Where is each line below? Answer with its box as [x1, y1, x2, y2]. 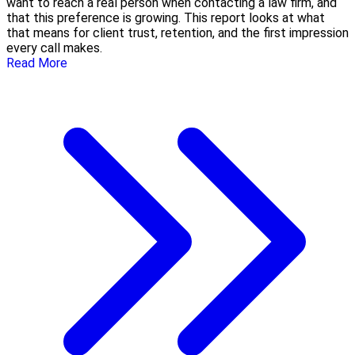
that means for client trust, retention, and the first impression [6, 25, 349, 40]
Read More [6, 55, 67, 71]
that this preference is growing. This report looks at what [6, 10, 325, 25]
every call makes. [6, 40, 102, 55]
